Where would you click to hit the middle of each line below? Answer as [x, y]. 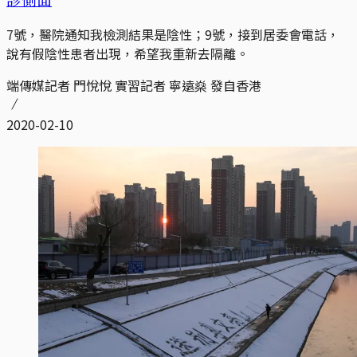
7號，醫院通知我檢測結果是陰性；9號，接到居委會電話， [173, 34]
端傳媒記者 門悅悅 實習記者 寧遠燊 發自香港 [134, 85]
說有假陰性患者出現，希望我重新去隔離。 [127, 53]
